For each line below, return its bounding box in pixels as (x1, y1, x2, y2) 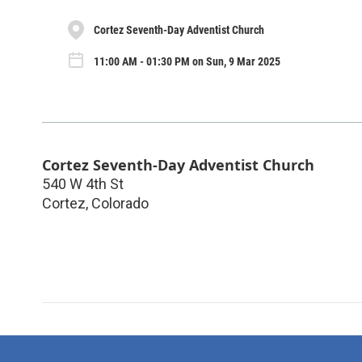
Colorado (91, 195, 149, 213)
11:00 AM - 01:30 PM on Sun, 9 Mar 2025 (94, 54, 280, 68)
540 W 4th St (42, 175, 124, 193)
